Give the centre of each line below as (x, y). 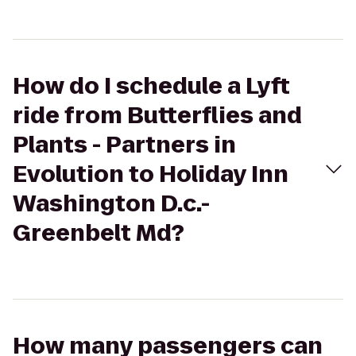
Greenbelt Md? (99, 233)
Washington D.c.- (111, 204)
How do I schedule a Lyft (151, 86)
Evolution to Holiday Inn (151, 174)
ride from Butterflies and (157, 116)
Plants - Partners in (124, 145)
